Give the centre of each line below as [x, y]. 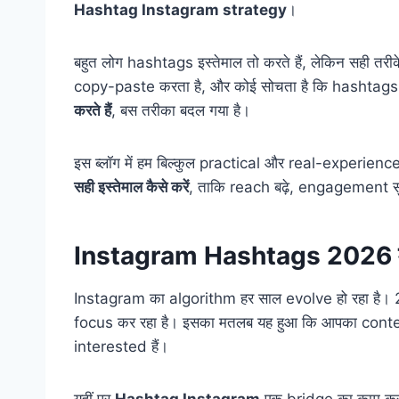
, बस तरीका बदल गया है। [181, 111]
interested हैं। [121, 347]
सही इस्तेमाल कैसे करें [131, 187]
